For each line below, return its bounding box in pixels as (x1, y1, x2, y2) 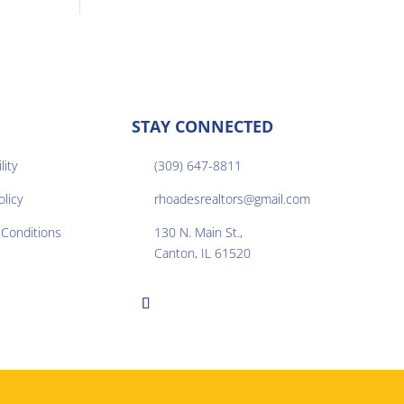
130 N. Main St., (153, 223, 243, 241)
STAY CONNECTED (131, 115, 273, 137)
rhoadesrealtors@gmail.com (153, 189, 310, 207)
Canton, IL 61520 (153, 243, 251, 262)
